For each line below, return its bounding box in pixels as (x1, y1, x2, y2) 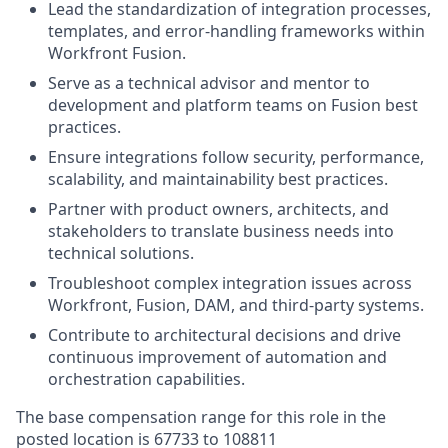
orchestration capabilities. (48, 367, 245, 390)
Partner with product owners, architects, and (48, 197, 389, 220)
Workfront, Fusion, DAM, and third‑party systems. (48, 293, 424, 316)
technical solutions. (48, 241, 194, 264)
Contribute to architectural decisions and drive (48, 323, 401, 346)
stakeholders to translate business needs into (48, 219, 394, 242)
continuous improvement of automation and (48, 345, 387, 368)
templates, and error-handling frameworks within (48, 19, 425, 42)
